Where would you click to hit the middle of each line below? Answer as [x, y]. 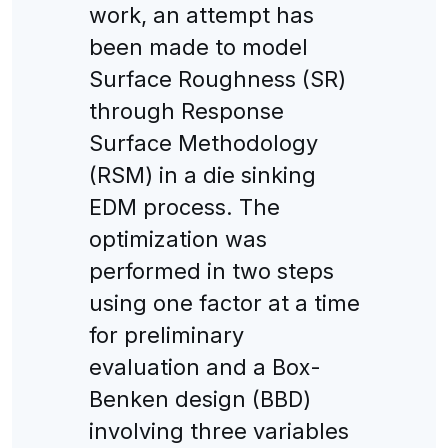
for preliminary [166, 334]
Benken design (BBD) [199, 398]
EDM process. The [184, 206]
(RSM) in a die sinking [202, 174]
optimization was [177, 238]
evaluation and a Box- [204, 366]
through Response [186, 110]
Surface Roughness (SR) [217, 78]
